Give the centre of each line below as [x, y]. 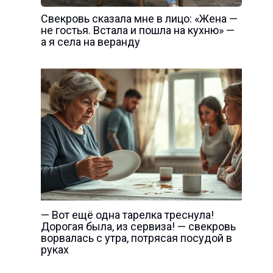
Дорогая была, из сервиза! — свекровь [138, 226]
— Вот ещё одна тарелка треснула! [127, 214]
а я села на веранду [90, 41]
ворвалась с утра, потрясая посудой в [136, 238]
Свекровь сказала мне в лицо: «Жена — [139, 18]
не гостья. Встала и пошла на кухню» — [137, 30]
